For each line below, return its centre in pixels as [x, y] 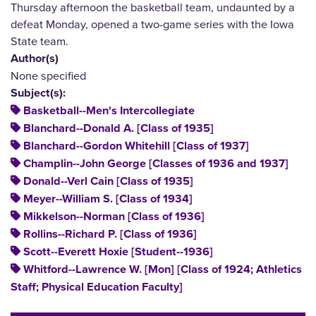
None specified [48, 75]
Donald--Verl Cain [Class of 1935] [108, 182]
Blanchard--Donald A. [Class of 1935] [119, 129]
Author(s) [35, 59]
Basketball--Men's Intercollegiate [109, 111]
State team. [39, 41]
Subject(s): [38, 93]
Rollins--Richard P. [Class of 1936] [110, 235]
